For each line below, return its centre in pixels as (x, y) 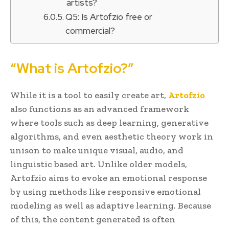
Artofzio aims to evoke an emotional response (109, 178)
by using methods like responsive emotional (106, 191)
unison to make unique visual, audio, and (97, 150)
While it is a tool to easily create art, (89, 95)
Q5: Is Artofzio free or (109, 17)
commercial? (93, 30)
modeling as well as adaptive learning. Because (111, 205)
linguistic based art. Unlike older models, (99, 164)
